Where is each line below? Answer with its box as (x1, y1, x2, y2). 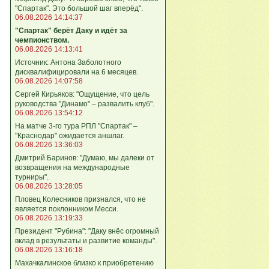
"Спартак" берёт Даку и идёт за (15, 26, 127, 35)
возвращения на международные (15, 163, 130, 172)
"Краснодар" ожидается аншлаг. (15, 131, 124, 140)
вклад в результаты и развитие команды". (15, 236, 157, 245)
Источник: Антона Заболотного (15, 58, 121, 67)
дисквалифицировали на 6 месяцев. (15, 67, 138, 76)
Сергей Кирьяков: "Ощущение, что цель (15, 89, 150, 98)
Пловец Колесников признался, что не (15, 195, 146, 204)
